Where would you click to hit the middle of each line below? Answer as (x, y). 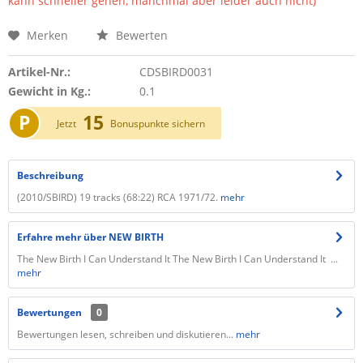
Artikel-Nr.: (39, 72)
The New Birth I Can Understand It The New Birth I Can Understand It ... (177, 259)
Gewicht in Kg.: (49, 91)
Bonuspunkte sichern (158, 124)
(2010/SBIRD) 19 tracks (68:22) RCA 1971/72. (117, 197)
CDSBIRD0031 (176, 72)
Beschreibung (50, 175)
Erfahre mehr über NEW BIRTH (90, 237)
